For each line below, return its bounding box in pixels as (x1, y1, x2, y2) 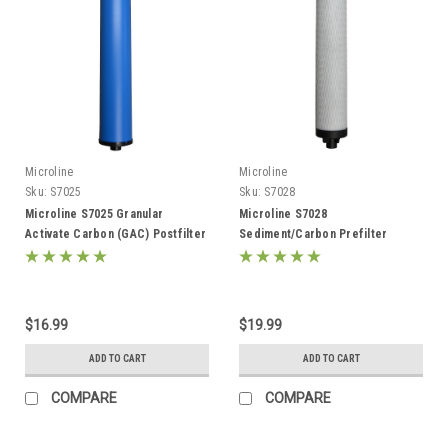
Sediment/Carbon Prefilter (239, 226, 388, 241)
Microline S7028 (239, 206, 327, 221)
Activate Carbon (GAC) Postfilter (25, 226, 206, 241)
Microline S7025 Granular (25, 206, 163, 221)
